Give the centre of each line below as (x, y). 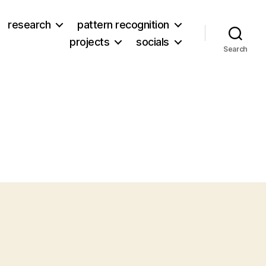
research (29, 24)
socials (153, 42)
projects (90, 42)
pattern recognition (123, 24)
